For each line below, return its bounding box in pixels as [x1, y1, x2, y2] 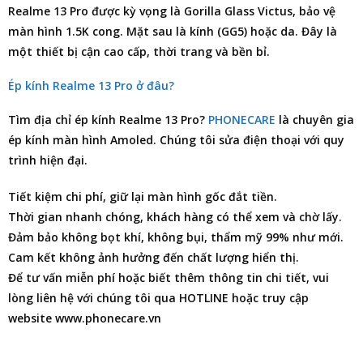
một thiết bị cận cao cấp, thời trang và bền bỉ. [8, 43, 270, 59]
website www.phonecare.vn [8, 310, 161, 326]
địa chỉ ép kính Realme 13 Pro [34, 111, 199, 127]
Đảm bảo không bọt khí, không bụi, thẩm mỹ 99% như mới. [8, 228, 344, 245]
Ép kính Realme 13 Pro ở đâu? [8, 77, 174, 93]
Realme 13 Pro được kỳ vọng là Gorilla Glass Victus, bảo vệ [8, 2, 335, 19]
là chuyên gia [275, 111, 354, 127]
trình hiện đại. [8, 152, 88, 168]
